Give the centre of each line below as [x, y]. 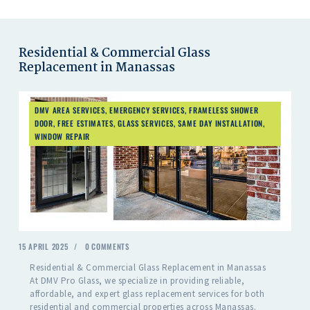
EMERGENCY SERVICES [147, 110]
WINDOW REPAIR [62, 137]
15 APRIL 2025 [44, 246]
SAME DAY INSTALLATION [221, 124]
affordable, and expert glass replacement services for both [147, 293]
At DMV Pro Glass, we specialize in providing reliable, [137, 280]
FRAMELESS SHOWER [224, 110]
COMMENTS [110, 246]
